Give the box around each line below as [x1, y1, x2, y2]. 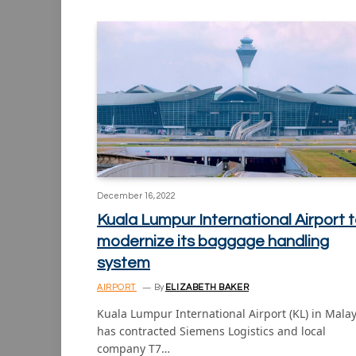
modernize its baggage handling [97, 233, 329, 250]
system [97, 254, 150, 271]
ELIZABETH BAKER [164, 282, 250, 292]
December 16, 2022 [97, 191, 176, 200]
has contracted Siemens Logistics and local [97, 323, 326, 339]
